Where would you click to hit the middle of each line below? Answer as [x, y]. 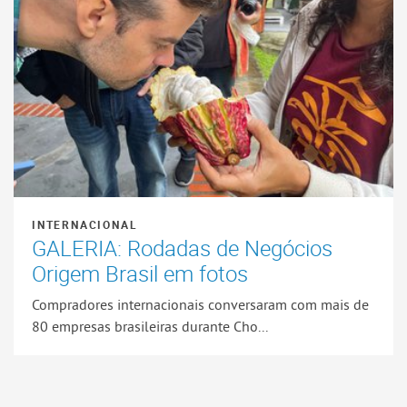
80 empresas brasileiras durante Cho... [150, 326]
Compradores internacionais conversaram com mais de [200, 304]
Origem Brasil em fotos [140, 274]
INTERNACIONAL [85, 225]
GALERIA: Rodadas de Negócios [182, 248]
